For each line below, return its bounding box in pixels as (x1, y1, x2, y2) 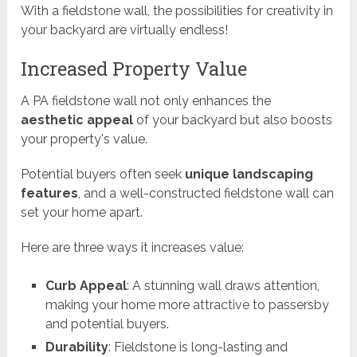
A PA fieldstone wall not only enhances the (21, 93, 272, 109)
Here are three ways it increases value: (21, 240, 245, 256)
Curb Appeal (45, 278, 127, 294)
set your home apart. (21, 205, 143, 221)
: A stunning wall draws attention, (126, 278, 320, 294)
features (21, 186, 79, 202)
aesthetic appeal (21, 112, 134, 128)
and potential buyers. (45, 316, 169, 332)
